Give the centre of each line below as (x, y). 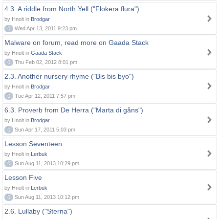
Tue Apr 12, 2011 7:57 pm (44, 96)
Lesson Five (23, 177)
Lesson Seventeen (33, 144)
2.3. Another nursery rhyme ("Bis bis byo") (69, 76)
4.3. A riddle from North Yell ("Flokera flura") (72, 9)
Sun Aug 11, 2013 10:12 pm (46, 197)
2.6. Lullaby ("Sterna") (38, 211)
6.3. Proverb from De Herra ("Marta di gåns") (74, 110)
